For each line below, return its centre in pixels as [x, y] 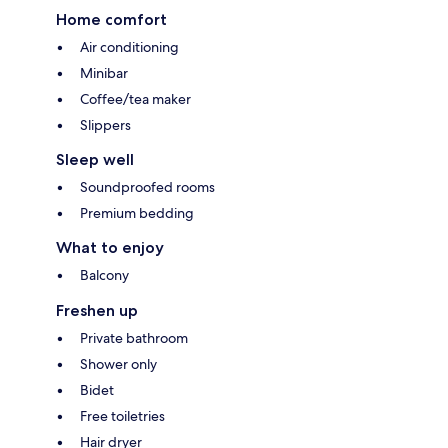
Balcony [104, 274]
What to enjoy [110, 247]
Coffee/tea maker [135, 98]
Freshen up [97, 310]
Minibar [104, 72]
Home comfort [111, 19]
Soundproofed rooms [147, 186]
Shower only [118, 363]
